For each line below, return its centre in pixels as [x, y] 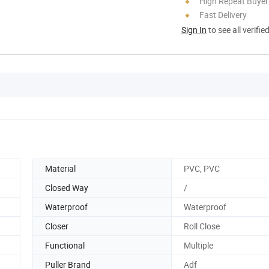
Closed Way [67, 187]
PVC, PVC [202, 168]
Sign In [194, 29]
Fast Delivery [223, 14]
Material [60, 168]
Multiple [198, 245]
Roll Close [202, 226]
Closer [57, 226]
